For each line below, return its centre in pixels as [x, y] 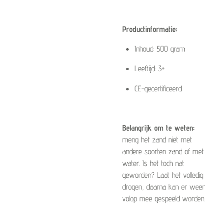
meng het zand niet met [157, 140]
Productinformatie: [150, 29]
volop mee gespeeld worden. [164, 199]
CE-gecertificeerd [158, 88]
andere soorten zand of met [163, 151]
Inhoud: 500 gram [160, 48]
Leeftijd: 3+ [149, 69]
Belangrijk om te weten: [158, 128]
